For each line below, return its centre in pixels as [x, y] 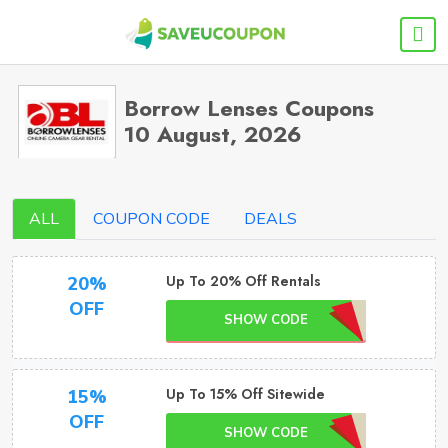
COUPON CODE [151, 219]
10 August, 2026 [213, 134]
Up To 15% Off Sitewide [245, 394]
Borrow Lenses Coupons [249, 108]
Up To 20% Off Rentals [243, 281]
